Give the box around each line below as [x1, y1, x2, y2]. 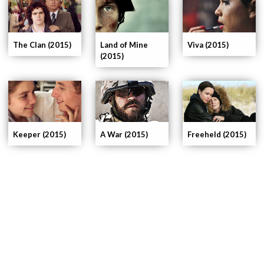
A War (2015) [100, 129, 148, 139]
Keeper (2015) [13, 129, 66, 139]
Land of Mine [100, 39, 148, 49]
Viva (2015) [187, 39, 229, 49]
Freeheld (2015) [187, 129, 246, 139]
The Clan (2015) [13, 39, 71, 49]
